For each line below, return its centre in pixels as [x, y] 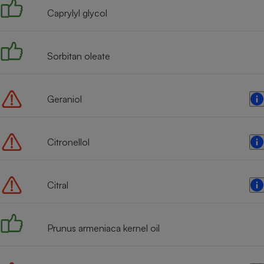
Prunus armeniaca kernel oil [103, 228]
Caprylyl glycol [77, 13]
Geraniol [65, 99]
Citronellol [68, 142]
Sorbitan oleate [79, 56]
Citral [58, 185]
